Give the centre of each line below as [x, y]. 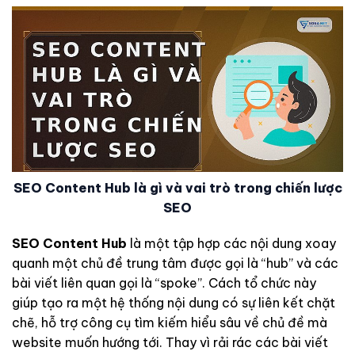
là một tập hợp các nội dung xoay [231, 244]
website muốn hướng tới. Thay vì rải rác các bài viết [170, 343]
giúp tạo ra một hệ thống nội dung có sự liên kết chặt [174, 303]
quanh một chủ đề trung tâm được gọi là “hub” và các [175, 263]
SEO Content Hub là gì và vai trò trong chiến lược [177, 187]
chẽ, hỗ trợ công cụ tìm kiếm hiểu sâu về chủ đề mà [170, 323]
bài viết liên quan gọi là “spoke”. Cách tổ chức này [164, 283]
